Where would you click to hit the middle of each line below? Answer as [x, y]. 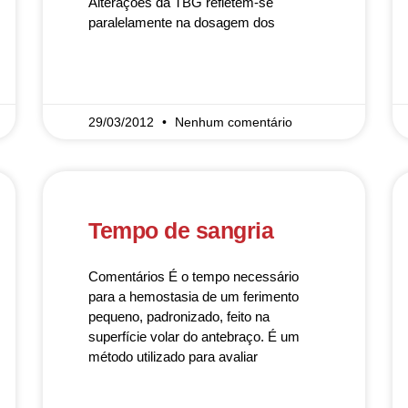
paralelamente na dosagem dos [182, 22]
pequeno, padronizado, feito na [179, 316]
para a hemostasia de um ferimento [194, 296]
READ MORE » [127, 76]
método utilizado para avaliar [173, 357]
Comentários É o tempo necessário [194, 276]
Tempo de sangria [181, 230]
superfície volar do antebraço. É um [194, 337]
